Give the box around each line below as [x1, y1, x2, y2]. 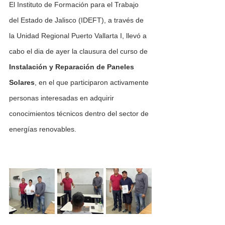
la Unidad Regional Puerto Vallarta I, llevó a [9, 31, 149, 40]
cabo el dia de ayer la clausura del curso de [9, 47, 150, 55]
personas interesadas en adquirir [9, 93, 116, 102]
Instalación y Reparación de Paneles [9, 62, 136, 71]
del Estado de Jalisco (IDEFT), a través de [9, 16, 146, 24]
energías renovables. [9, 125, 76, 133]
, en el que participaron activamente [35, 78, 151, 86]
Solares [9, 78, 35, 86]
